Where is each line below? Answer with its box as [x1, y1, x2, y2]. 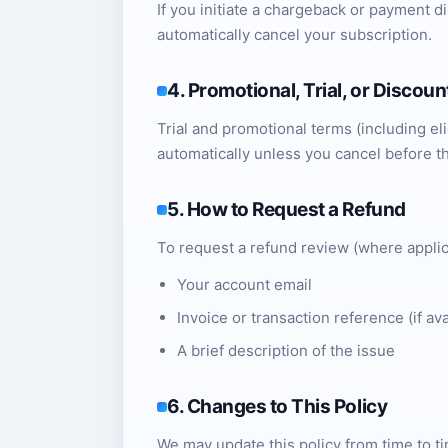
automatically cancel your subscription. [157, 25, 432, 44]
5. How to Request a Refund [167, 198, 406, 221]
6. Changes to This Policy [167, 395, 388, 418]
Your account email [177, 275, 312, 294]
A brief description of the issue [177, 341, 395, 360]
